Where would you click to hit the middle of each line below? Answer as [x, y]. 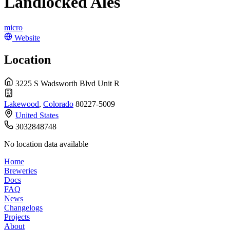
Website [27, 37]
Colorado [58, 104]
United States [37, 115]
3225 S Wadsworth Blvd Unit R [68, 83]
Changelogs [23, 207]
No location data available [46, 144]
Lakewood [22, 104]
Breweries [21, 170]
